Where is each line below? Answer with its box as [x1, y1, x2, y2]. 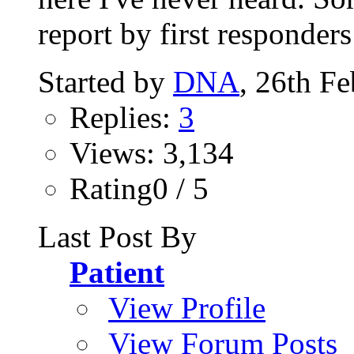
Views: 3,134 [70, 136, 234, 171]
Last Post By [38, 220, 197, 254]
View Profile [108, 291, 265, 326]
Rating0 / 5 [70, 171, 209, 206]
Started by [38, 65, 173, 100]
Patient [70, 255, 164, 290]
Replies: [70, 100, 179, 135]
